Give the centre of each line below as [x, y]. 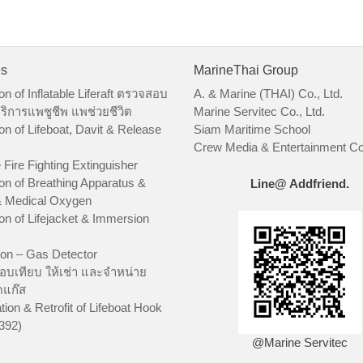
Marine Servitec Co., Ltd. [259, 112]
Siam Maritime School [252, 130]
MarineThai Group [246, 70]
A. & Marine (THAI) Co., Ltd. [268, 94]
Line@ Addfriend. [300, 183]
